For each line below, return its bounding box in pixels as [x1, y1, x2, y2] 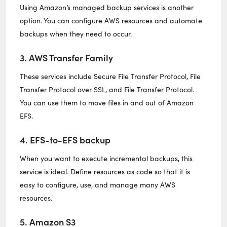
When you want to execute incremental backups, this [20, 153, 193, 163]
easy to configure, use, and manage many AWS [20, 179, 176, 190]
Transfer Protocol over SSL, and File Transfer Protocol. [20, 84, 195, 94]
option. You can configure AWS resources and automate [20, 15, 203, 25]
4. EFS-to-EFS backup [20, 133, 111, 146]
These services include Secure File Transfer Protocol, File [20, 71, 201, 81]
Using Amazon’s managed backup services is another [20, 2, 194, 12]
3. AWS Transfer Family [20, 51, 113, 64]
